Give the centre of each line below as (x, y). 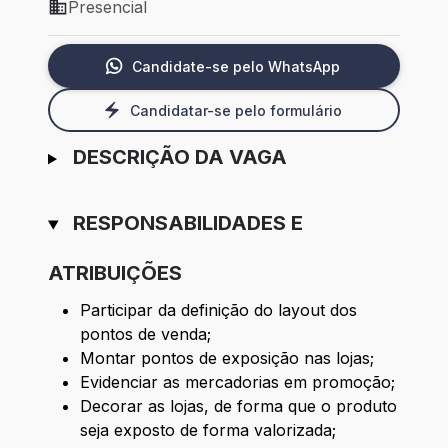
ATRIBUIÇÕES (115, 273)
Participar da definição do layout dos (218, 310)
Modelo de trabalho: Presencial (165, 17)
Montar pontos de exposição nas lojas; (229, 358)
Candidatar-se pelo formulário (236, 110)
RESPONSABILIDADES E (187, 223)
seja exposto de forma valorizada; (210, 430)
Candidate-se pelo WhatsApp (236, 66)
